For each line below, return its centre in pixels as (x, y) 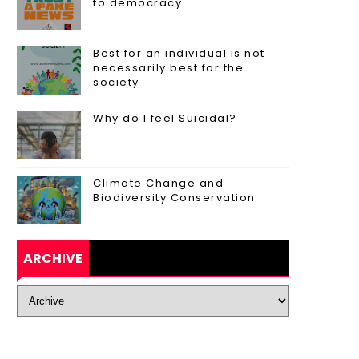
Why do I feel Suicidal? (165, 119)
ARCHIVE (53, 259)
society (116, 83)
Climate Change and (158, 184)
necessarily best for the (168, 68)
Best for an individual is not (179, 54)
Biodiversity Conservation (174, 198)
